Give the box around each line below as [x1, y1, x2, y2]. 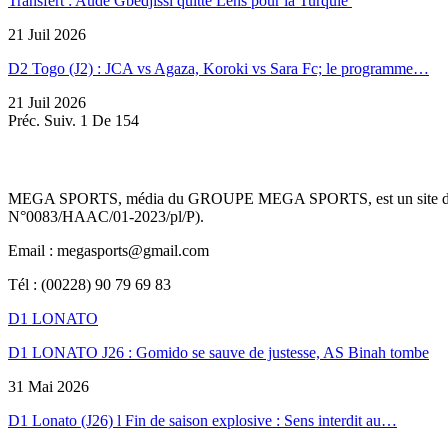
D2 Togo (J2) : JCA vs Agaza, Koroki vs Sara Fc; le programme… [8, 59, 429, 77]
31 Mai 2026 [8, 378, 89, 396]
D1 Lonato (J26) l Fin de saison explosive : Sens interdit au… [8, 412, 397, 430]
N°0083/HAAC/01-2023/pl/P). [8, 208, 204, 226]
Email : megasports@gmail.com [8, 242, 209, 260]
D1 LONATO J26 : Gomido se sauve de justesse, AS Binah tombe [8, 344, 429, 362]
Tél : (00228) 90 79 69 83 [8, 276, 171, 294]
